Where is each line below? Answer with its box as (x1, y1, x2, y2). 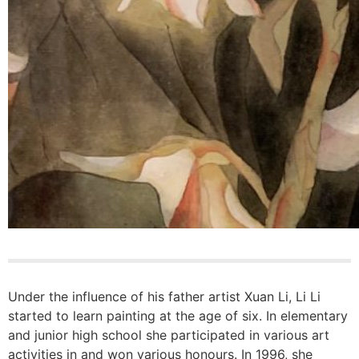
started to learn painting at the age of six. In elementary (8, 307, 348, 324)
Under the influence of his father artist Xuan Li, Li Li (8, 288, 321, 305)
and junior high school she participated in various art (8, 326, 329, 343)
